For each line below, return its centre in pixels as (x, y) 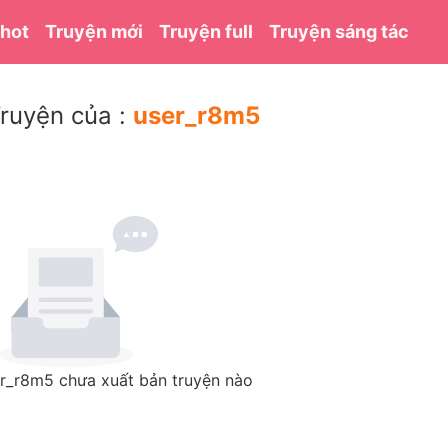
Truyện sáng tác (339, 31)
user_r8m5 (196, 115)
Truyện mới (94, 31)
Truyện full (206, 31)
